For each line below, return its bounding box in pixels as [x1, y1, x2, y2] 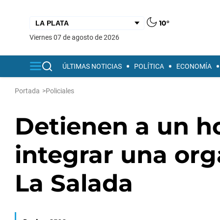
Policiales [46, 87, 74, 95]
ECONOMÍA [176, 62, 212, 70]
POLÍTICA [134, 62, 164, 70]
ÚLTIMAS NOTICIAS [62, 62, 122, 70]
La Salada [15, 169, 133, 197]
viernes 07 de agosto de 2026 [34, 33, 119, 41]
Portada [15, 87, 40, 95]
